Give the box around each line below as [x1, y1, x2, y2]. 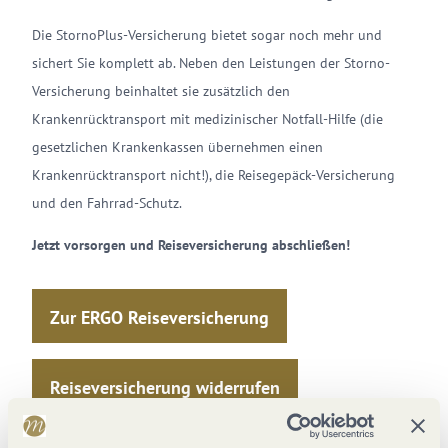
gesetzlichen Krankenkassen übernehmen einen [32, 137, 323, 156]
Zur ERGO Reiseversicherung [50, 306, 269, 330]
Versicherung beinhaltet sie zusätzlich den [32, 81, 290, 100]
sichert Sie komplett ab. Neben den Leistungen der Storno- [32, 53, 390, 72]
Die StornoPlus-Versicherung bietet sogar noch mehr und [32, 25, 382, 44]
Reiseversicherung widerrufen [50, 376, 280, 400]
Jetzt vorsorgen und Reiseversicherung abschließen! [32, 235, 350, 254]
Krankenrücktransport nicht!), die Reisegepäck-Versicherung [32, 165, 395, 184]
